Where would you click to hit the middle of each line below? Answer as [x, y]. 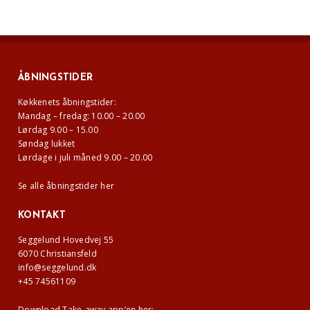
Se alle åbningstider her [66, 186]
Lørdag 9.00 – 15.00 [58, 130]
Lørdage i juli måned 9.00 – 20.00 [85, 158]
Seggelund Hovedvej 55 [66, 240]
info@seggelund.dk [57, 268]
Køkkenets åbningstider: [67, 102]
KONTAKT [42, 216]
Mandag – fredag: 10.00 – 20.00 [82, 116]
